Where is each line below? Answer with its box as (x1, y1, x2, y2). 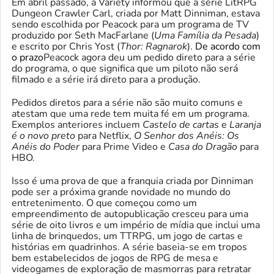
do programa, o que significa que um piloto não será (12, 61, 238, 75)
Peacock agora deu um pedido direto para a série (43, 50, 256, 64)
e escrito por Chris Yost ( (12, 39, 120, 53)
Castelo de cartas (143, 117, 221, 131)
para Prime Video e (80, 139, 168, 154)
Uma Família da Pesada (154, 28, 256, 42)
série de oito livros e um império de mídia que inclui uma (12, 218, 260, 232)
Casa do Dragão (168, 139, 237, 154)
